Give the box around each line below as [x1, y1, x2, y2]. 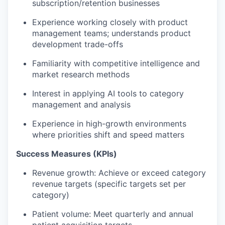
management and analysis [32, 99, 131, 109]
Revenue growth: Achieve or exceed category [32, 168, 206, 178]
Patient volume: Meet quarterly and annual [32, 209, 193, 219]
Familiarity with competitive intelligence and [32, 58, 200, 68]
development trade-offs [32, 39, 123, 49]
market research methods [32, 69, 130, 79]
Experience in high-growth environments [32, 119, 186, 129]
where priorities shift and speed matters [32, 130, 184, 140]
